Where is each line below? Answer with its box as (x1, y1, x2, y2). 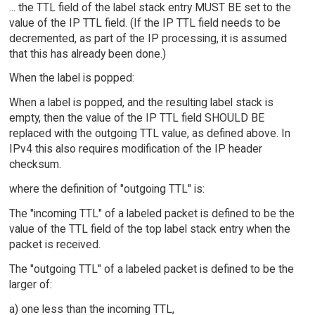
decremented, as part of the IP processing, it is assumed (8, 31, 287, 45)
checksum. (8, 157, 61, 172)
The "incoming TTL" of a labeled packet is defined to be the (8, 206, 295, 220)
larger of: (8, 277, 52, 291)
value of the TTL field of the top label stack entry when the (8, 221, 290, 236)
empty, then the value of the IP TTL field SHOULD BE (8, 111, 264, 125)
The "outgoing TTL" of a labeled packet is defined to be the (8, 262, 294, 276)
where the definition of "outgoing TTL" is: (8, 182, 205, 196)
